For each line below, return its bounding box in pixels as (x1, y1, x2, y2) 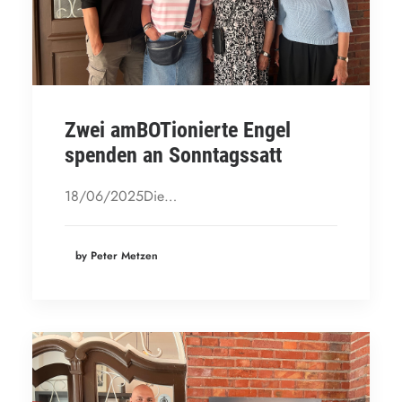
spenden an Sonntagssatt (65, 143, 282, 168)
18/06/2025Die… (65, 186, 177, 206)
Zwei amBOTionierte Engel (65, 118, 291, 143)
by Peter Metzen (75, 247, 158, 264)
